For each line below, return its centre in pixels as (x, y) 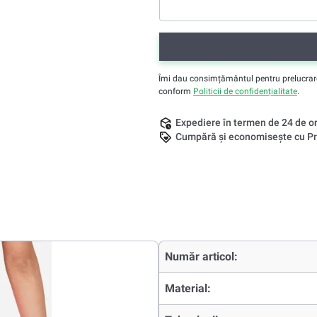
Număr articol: (201, 257)
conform (176, 91)
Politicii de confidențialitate (245, 91)
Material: (188, 288)
